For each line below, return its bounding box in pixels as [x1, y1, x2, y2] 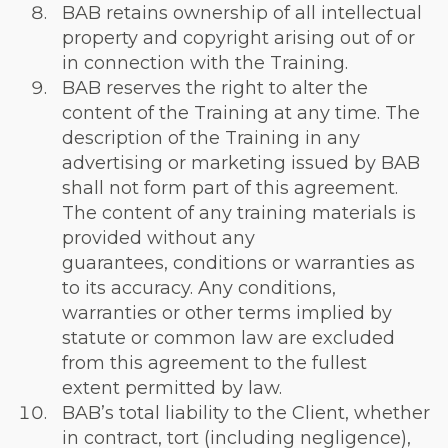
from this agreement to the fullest [62, 352, 367, 374]
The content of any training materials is [62, 202, 416, 224]
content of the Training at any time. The [62, 102, 420, 124]
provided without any [62, 227, 255, 249]
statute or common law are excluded [62, 327, 395, 349]
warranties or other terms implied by [62, 302, 392, 324]
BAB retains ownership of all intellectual [62, 2, 422, 24]
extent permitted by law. [62, 377, 282, 399]
